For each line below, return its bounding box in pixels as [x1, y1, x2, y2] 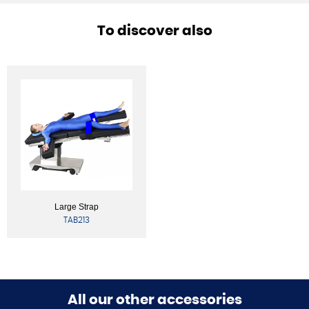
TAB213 [63, 216, 90, 225]
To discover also [97, 23, 212, 38]
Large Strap [54, 202, 99, 212]
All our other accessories [67, 293, 242, 308]
